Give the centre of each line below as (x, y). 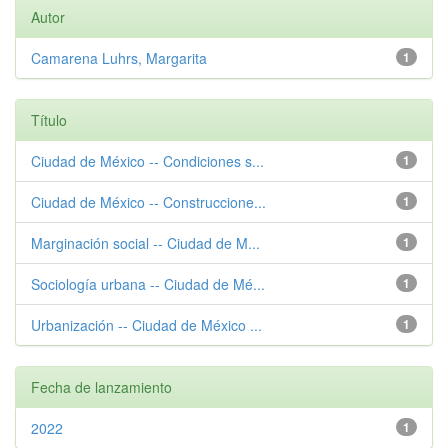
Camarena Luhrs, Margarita (119, 58)
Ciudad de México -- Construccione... (148, 202)
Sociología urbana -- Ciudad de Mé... (148, 284)
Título (49, 120)
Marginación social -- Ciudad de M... (145, 243)
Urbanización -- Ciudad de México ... (146, 325)
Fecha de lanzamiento (101, 387)
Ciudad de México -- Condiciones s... (147, 161)
